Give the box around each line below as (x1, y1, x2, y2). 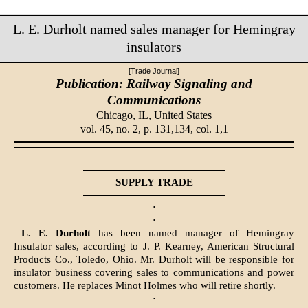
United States (154, 109, 212, 121)
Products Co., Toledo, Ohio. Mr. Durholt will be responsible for (14, 254, 294, 265)
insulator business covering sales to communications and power (14, 267, 294, 278)
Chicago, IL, (96, 109, 154, 121)
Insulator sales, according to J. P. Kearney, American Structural (14, 241, 294, 252)
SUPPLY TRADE (115, 177, 193, 188)
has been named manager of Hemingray (90, 228, 295, 239)
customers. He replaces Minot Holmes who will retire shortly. (14, 280, 276, 291)
